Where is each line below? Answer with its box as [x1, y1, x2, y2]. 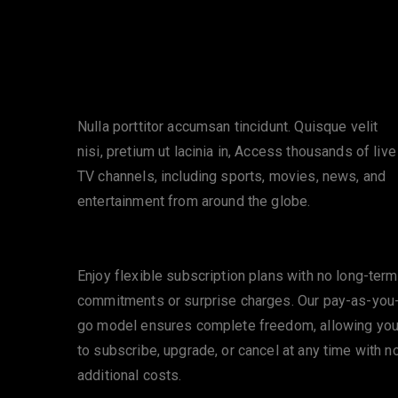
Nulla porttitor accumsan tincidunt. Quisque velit [77, 118, 378, 135]
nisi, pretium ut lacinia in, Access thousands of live [77, 143, 396, 160]
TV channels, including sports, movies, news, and [77, 168, 386, 185]
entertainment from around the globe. [77, 193, 311, 210]
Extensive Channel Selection [77, 82, 338, 107]
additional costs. [77, 367, 182, 384]
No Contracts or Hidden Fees [77, 231, 342, 256]
